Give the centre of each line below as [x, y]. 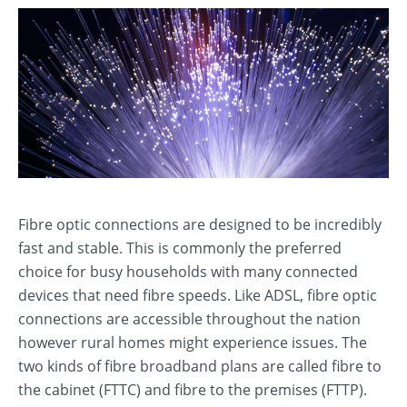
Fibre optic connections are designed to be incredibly [200, 224]
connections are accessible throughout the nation [189, 319]
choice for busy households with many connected [188, 272]
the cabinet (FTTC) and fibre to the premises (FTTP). [193, 390]
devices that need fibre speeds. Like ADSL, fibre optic [198, 295]
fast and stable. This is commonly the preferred [180, 248]
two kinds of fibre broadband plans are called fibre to [200, 366]
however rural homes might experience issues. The [193, 342]
